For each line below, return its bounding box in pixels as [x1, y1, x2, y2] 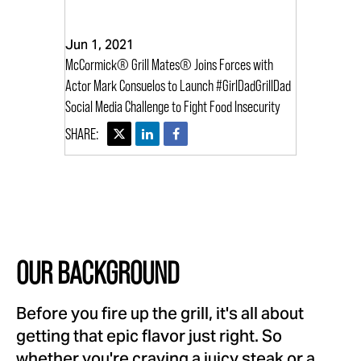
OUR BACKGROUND [16, 256, 179, 290]
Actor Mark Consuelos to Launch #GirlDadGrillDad [65, 77, 291, 94]
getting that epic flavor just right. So [16, 321, 282, 355]
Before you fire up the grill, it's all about [16, 298, 304, 333]
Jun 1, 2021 [65, 32, 134, 60]
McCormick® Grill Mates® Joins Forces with [65, 56, 273, 73]
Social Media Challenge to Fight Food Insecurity [65, 98, 280, 115]
